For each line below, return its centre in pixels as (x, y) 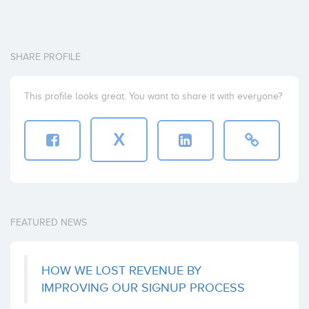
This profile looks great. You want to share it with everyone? (153, 96)
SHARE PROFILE (46, 57)
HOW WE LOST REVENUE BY (121, 270)
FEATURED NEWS (49, 222)
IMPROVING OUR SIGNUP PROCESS (143, 287)
